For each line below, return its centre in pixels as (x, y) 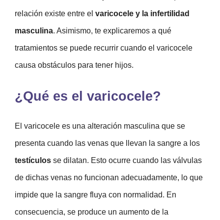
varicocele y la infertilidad (142, 13)
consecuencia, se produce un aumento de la (92, 212)
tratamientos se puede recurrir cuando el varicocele (104, 48)
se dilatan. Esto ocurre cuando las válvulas (126, 160)
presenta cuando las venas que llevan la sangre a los (107, 143)
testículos (33, 160)
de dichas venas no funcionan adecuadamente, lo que (109, 177)
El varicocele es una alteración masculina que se (100, 126)
